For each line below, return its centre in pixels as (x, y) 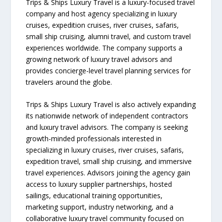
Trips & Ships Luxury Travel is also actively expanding (111, 104)
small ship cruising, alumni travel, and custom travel (109, 36)
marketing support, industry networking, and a (100, 207)
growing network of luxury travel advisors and (99, 59)
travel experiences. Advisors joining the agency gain (108, 172)
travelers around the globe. (69, 82)
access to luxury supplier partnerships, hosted (99, 184)
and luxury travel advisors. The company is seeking (107, 127)
